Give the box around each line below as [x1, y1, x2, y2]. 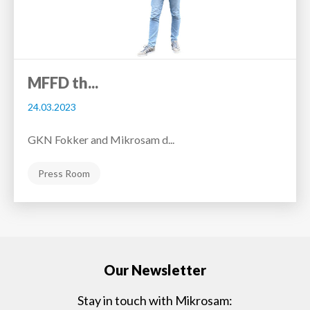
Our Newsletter [104, 262, 206, 279]
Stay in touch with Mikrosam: [77, 293, 232, 309]
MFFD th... [28, 73, 98, 93]
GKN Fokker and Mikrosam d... [28, 133, 174, 147]
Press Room [38, 167, 90, 180]
